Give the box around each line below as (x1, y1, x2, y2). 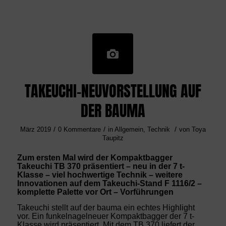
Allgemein (114, 126, 143, 134)
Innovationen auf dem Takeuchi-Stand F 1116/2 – (17, 179, 202, 188)
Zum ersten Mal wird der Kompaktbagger (17, 153, 173, 162)
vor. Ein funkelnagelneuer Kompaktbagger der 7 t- (17, 211, 194, 220)
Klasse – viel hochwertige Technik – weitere (17, 170, 183, 179)
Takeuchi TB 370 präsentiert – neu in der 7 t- (17, 161, 185, 171)
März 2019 (20, 126, 51, 134)
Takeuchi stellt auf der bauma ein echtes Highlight (17, 203, 195, 212)
